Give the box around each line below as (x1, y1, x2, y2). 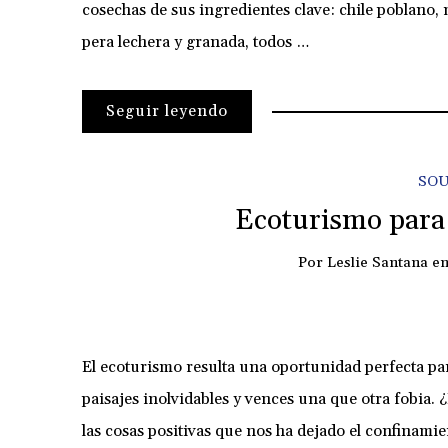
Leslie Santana (326, 253, 428, 273)
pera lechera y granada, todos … (82, 32, 309, 53)
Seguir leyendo (106, 101, 228, 122)
